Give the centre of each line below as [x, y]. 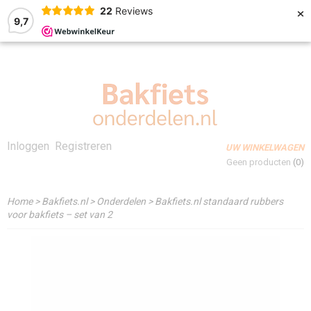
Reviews [134, 10]
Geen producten [260, 162]
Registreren [83, 146]
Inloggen [28, 146]
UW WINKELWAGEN [265, 148]
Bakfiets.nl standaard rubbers [219, 201]
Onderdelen [121, 201]
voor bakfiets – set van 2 [60, 215]
